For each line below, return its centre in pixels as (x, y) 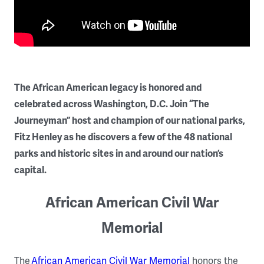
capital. (30, 170)
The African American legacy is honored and (108, 88)
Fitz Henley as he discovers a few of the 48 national (123, 137)
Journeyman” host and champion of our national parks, (130, 121)
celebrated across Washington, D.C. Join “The (112, 104)
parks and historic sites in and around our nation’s (119, 154)
